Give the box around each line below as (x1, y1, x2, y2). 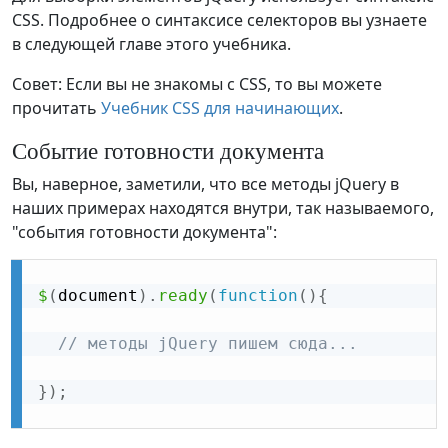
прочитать (12, 97, 101, 120)
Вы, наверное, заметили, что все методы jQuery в (12, 173, 399, 196)
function (218, 286, 298, 306)
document (58, 286, 138, 306)
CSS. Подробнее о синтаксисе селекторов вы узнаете (12, 9, 427, 32)
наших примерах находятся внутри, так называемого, (12, 197, 434, 220)
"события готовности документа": (12, 221, 277, 244)
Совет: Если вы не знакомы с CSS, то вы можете (12, 73, 382, 96)
